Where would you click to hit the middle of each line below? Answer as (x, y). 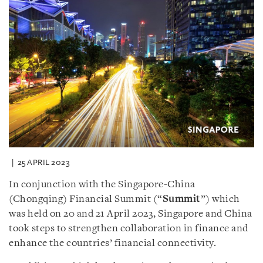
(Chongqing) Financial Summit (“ (86, 199)
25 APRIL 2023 (43, 162)
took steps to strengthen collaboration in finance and (129, 228)
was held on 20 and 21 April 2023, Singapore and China (131, 214)
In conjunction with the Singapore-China (102, 184)
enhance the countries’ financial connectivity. (112, 243)
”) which (220, 199)
